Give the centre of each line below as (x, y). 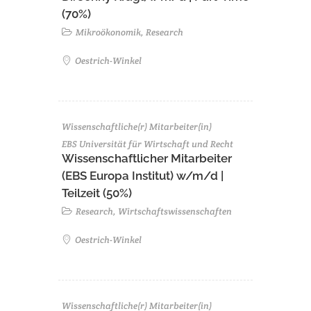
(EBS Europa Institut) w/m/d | (143, 175)
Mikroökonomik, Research (128, 32)
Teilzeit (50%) (97, 193)
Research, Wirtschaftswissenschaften (153, 211)
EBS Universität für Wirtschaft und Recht (148, 144)
